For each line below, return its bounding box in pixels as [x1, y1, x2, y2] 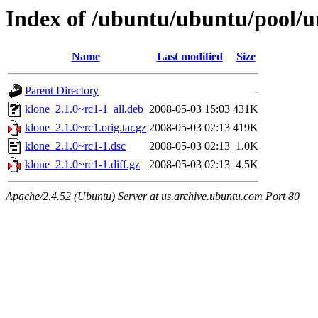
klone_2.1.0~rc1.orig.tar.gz [25, 121, 146, 134]
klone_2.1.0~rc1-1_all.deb [25, 103, 143, 116]
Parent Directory [25, 84, 99, 97]
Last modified [156, 50, 223, 63]
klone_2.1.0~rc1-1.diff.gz [25, 158, 140, 171]
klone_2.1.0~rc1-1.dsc [25, 140, 126, 153]
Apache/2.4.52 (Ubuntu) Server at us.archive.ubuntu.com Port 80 [6, 190, 300, 203]
